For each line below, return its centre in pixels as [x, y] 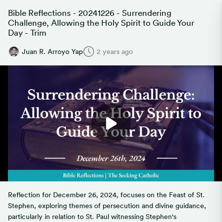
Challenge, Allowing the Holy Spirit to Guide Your [101, 23]
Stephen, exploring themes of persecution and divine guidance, [107, 206]
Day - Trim [27, 33]
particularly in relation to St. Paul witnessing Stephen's [92, 217]
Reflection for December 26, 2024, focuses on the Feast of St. [106, 195]
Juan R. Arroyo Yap [52, 52]
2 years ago [115, 52]
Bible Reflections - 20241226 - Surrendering [90, 13]
